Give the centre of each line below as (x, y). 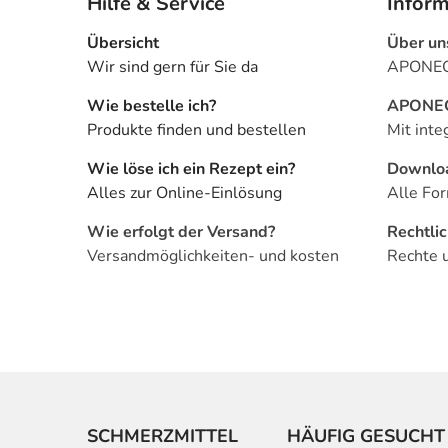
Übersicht (123, 43)
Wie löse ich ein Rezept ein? (191, 169)
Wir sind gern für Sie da (172, 67)
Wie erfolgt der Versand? (181, 232)
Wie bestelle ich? (151, 106)
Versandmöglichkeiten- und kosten (213, 256)
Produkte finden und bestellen (196, 130)
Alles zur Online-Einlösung (184, 193)
